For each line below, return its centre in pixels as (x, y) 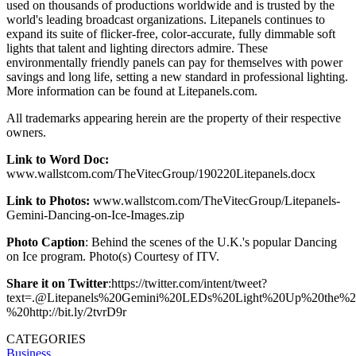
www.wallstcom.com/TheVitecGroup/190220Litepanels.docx (161, 173)
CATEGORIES (46, 339)
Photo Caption (46, 242)
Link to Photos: (48, 200)
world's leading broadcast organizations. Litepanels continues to (166, 19)
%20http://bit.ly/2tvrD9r (66, 311)
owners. (26, 132)
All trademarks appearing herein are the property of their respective (174, 118)
